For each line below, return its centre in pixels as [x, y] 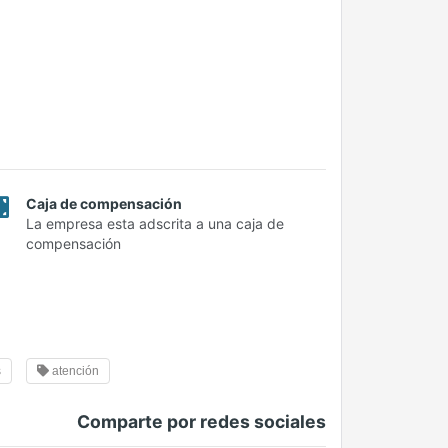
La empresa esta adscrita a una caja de [155, 224]
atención [74, 371]
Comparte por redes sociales [201, 422]
